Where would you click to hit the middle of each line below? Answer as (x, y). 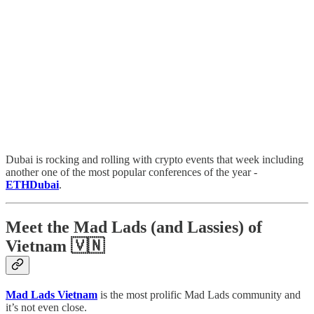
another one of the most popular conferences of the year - (131, 172)
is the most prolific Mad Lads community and (199, 295)
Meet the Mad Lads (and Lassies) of (134, 227)
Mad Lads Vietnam (52, 295)
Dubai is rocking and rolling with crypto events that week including (155, 160)
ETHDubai (32, 185)
